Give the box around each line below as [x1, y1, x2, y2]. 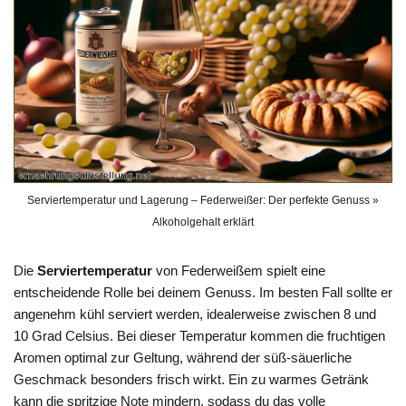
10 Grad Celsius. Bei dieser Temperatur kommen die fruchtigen [14, 327, 385, 343]
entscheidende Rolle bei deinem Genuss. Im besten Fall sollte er [14, 284, 392, 300]
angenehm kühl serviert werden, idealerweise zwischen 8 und [14, 305, 376, 322]
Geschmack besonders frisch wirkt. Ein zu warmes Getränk [14, 371, 369, 387]
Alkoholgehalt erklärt [152, 215, 254, 228]
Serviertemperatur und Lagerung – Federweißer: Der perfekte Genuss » [27, 193, 379, 207]
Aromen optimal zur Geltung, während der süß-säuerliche [14, 349, 352, 365]
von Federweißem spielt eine [152, 262, 325, 278]
